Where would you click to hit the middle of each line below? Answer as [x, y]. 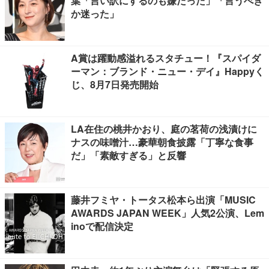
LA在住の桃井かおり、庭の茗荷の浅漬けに [164, 129]
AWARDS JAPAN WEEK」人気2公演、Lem [168, 213]
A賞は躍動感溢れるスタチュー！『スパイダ [166, 58]
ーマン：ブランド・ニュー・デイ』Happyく [168, 71]
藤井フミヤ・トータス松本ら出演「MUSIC [163, 200]
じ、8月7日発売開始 [115, 84]
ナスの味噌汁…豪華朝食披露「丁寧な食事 [162, 142]
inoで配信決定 [102, 226]
